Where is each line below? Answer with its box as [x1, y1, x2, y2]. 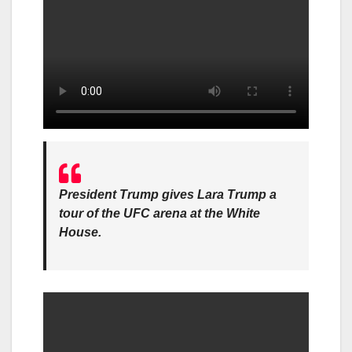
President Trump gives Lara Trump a [59, 187, 277, 201]
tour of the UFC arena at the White [59, 206, 260, 220]
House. [59, 225, 101, 239]
